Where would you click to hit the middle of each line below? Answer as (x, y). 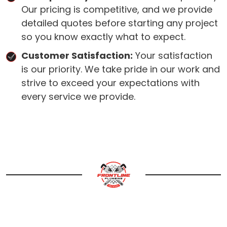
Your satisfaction (173, 55)
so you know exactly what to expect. (103, 37)
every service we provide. (78, 97)
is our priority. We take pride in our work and (121, 69)
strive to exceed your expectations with (110, 83)
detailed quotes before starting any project (120, 23)
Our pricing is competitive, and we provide (117, 9)
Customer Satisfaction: (77, 55)
